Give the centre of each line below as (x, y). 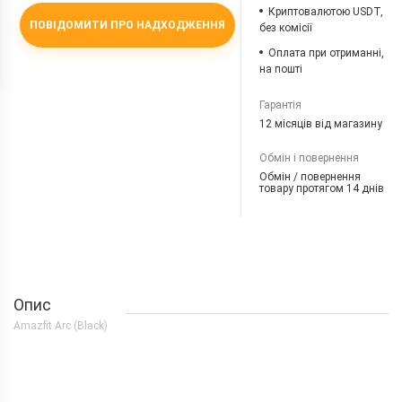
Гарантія (281, 105)
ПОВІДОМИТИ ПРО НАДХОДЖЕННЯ (127, 25)
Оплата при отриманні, (327, 53)
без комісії (286, 28)
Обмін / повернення (310, 177)
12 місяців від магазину (321, 124)
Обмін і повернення (310, 158)
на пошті (281, 69)
